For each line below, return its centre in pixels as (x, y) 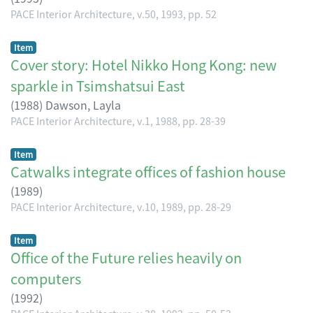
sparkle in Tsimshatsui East (98, 85)
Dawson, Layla (83, 104)
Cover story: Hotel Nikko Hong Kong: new (144, 64)
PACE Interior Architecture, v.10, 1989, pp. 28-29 (121, 206)
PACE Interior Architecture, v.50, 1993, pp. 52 (114, 13)
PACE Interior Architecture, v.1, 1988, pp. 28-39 (118, 120)
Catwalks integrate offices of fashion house (148, 171)
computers (46, 278)
